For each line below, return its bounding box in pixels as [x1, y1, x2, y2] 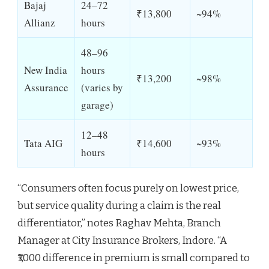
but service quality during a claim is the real [17, 199, 221, 213]
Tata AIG [24, 136, 62, 151]
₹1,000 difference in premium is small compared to [17, 252, 250, 265]
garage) [81, 98, 113, 112]
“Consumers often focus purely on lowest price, [17, 182, 239, 195]
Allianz [24, 16, 55, 30]
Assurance [24, 80, 68, 95]
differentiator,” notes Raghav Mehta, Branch [17, 217, 221, 230]
